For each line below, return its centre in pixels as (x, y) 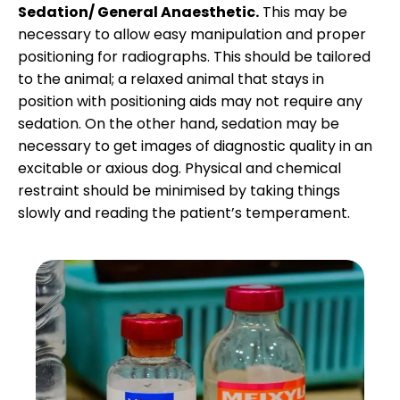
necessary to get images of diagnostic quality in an (195, 146)
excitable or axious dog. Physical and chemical (179, 169)
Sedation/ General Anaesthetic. (138, 12)
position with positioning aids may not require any (190, 102)
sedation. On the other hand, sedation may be (179, 124)
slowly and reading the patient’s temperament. (184, 213)
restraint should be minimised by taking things (179, 191)
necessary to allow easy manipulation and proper (192, 35)
